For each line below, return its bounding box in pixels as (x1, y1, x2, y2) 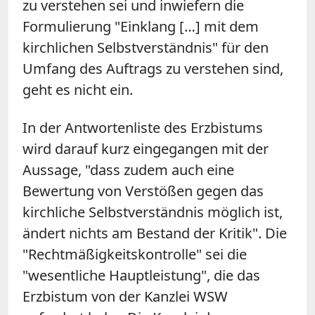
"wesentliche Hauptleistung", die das (22, 265, 260, 285)
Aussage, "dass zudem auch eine (22, 160, 234, 179)
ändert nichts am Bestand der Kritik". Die (22, 223, 287, 243)
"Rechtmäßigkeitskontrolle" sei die (22, 244, 247, 264)
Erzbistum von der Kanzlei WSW (22, 286, 228, 306)
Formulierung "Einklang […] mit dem (22, 16, 259, 36)
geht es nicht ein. (22, 79, 133, 99)
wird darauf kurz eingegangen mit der (22, 139, 269, 158)
